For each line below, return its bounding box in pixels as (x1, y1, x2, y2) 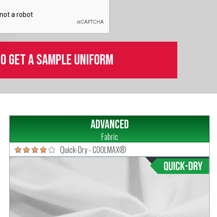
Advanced (90, 117, 129, 133)
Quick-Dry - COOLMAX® (60, 144, 127, 156)
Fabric (101, 131, 118, 143)
